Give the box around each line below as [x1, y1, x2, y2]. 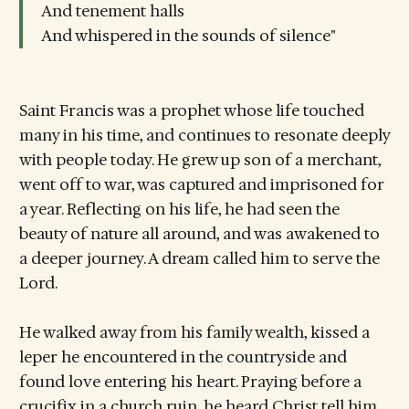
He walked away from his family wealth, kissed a [18, 322, 370, 343]
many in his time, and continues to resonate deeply [18, 124, 390, 145]
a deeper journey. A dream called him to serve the [18, 247, 380, 268]
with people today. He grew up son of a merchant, [18, 149, 381, 170]
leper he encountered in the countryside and [18, 347, 347, 368]
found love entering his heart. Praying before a [18, 372, 362, 393]
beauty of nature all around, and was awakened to [18, 223, 380, 244]
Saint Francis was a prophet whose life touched [18, 100, 364, 121]
